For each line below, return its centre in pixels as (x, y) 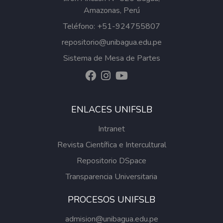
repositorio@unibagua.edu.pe (111, 42)
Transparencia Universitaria (111, 177)
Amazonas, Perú (111, 10)
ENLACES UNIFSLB (111, 110)
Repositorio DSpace (111, 161)
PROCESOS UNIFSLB (111, 200)
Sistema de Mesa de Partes (111, 58)
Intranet (111, 129)
